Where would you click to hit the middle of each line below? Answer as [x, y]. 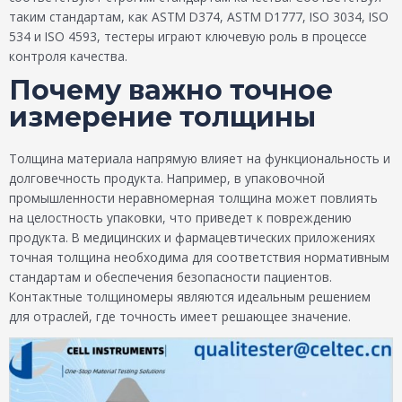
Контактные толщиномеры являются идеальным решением [190, 297]
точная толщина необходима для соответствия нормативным [199, 258]
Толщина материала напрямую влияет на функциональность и [200, 159]
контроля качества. [68, 56]
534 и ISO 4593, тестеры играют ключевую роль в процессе [188, 36]
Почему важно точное [171, 91]
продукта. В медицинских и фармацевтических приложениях [192, 238]
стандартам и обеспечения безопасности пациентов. [170, 277]
